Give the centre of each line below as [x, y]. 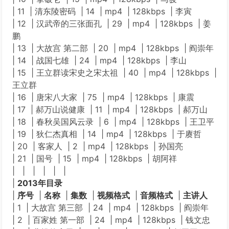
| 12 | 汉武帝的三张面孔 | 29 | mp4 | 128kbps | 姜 [112, 24]
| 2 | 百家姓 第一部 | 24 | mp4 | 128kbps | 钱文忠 [111, 220]
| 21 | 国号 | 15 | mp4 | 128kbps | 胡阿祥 [95, 158]
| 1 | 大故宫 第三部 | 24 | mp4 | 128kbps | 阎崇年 [110, 208]
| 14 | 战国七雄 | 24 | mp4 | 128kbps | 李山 [99, 60]
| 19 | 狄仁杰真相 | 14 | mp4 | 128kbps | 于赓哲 [107, 134]
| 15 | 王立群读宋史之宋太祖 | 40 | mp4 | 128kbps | [114, 73]
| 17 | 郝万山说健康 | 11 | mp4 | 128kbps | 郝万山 [110, 109]
